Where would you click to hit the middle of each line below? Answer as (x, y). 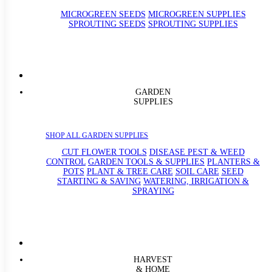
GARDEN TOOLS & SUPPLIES (146, 162)
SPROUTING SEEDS (107, 24)
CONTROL (66, 162)
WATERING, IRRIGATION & (196, 182)
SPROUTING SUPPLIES (193, 24)
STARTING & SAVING (99, 182)
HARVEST (153, 259)
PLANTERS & (233, 162)
